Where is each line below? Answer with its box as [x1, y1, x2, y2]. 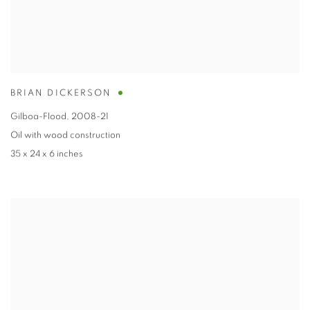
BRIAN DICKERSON [10, 89, 112, 98]
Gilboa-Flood [10, 112, 66, 122]
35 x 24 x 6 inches [10, 149, 83, 159]
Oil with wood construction [10, 131, 120, 140]
